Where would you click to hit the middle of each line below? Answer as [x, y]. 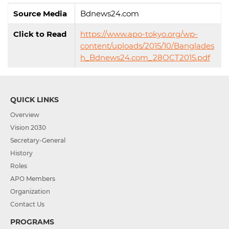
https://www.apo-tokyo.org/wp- [139, 34]
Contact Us [27, 204]
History [21, 153]
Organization [30, 192]
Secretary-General [38, 141]
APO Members [33, 179]
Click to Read [40, 34]
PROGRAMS [32, 222]
